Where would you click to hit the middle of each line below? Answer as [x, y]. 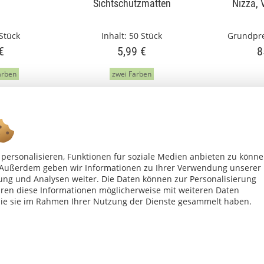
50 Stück [146, 36]
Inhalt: [115, 36]
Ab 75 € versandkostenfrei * [132, 195]
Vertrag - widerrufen [50, 250]
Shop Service [40, 230]
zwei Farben [132, 74]
